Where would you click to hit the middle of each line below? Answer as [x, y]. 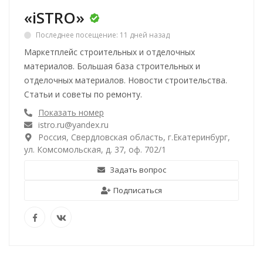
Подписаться [138, 190]
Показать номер [71, 112]
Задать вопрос [138, 170]
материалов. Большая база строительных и [112, 66]
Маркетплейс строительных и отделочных [109, 52]
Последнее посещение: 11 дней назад [102, 35]
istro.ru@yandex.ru [73, 124]
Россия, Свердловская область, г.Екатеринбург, [134, 137]
